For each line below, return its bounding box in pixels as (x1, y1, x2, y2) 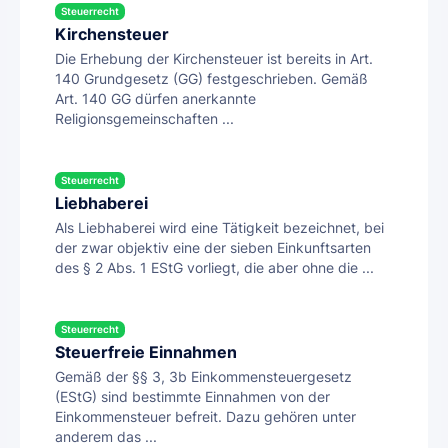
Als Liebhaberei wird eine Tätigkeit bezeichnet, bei (55, 220, 384, 237)
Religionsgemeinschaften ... (55, 111, 234, 128)
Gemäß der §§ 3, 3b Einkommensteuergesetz (55, 369, 352, 386)
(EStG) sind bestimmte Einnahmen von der (55, 389, 330, 406)
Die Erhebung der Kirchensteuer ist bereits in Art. (55, 51, 373, 68)
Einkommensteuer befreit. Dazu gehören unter (55, 409, 356, 426)
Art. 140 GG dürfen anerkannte (55, 91, 256, 108)
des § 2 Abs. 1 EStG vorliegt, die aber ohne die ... (55, 260, 374, 277)
